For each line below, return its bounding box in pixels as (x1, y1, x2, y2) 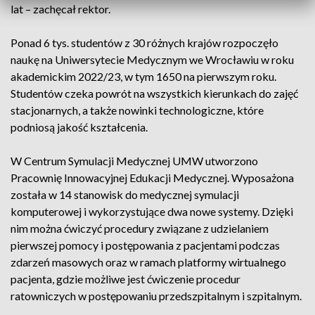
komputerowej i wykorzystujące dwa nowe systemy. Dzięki (11, 205, 293, 218)
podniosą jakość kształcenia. (11, 120, 148, 134)
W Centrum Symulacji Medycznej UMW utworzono (11, 154, 258, 167)
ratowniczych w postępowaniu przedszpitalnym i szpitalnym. (11, 289, 302, 302)
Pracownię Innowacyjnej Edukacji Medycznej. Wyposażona (11, 171, 294, 184)
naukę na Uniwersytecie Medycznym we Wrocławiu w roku (11, 53, 294, 66)
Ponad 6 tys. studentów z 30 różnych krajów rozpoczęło (11, 36, 278, 49)
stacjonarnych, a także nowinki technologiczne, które (11, 103, 264, 117)
